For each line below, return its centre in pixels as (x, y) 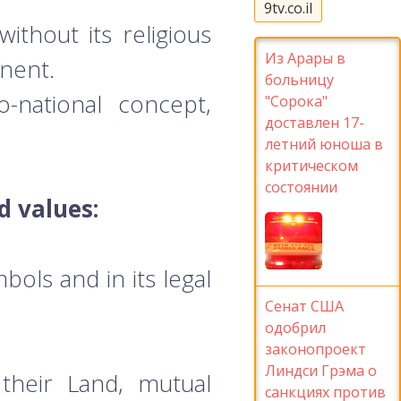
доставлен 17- (315, 122)
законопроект (316, 349)
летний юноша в (324, 144)
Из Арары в (305, 58)
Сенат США (304, 306)
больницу (299, 79)
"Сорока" (296, 101)
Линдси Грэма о (321, 370)
